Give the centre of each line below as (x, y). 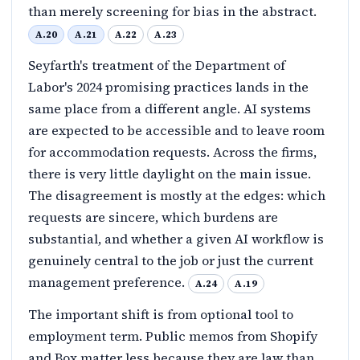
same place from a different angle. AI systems (170, 108)
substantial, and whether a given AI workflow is (176, 238)
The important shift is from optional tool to (161, 315)
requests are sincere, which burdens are (153, 217)
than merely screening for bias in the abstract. (174, 11)
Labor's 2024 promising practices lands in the (168, 86)
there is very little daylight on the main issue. (170, 173)
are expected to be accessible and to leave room (176, 130)
